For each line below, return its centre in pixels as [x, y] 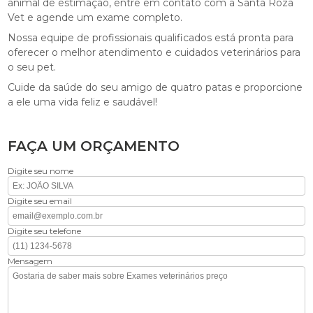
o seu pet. [32, 67]
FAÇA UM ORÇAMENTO [94, 146]
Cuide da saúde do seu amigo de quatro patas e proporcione [155, 87]
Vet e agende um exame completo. [95, 17]
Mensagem [30, 261]
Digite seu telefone [45, 231]
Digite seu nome [41, 170]
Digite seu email [40, 201]
